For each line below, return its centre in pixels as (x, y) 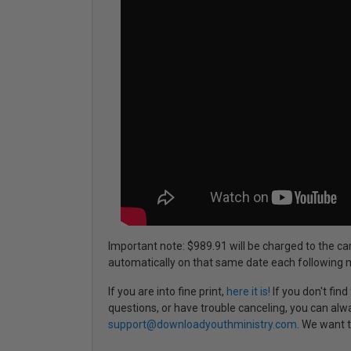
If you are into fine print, (167, 291)
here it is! (248, 291)
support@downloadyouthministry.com (203, 324)
